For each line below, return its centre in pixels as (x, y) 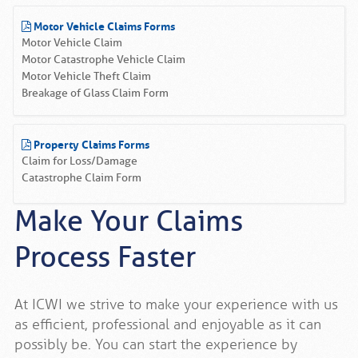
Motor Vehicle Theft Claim (86, 77)
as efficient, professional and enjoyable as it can (168, 325)
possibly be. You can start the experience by (156, 345)
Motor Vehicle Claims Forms (103, 25)
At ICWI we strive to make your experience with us (176, 305)
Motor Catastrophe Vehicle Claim (103, 60)
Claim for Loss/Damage (80, 161)
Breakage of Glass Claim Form (95, 93)
